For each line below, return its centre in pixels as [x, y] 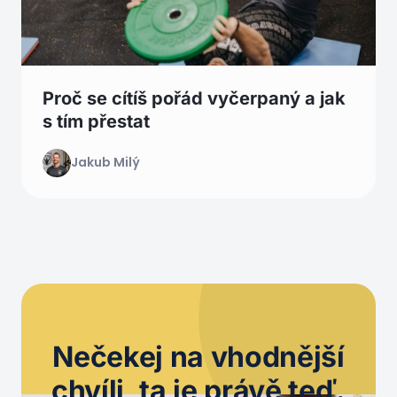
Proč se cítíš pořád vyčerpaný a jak [194, 98]
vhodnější [277, 356]
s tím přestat [96, 121]
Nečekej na [132, 356]
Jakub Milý [105, 163]
